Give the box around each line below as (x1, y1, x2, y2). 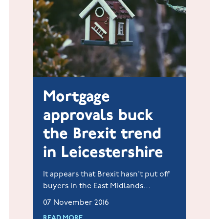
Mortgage (43, 87, 110, 107)
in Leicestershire (43, 142, 163, 162)
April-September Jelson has (43, 205, 144, 215)
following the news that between (43, 193, 164, 203)
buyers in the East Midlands (43, 181, 143, 191)
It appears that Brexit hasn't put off (43, 170, 170, 179)
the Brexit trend (43, 124, 161, 144)
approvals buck (43, 105, 153, 125)
